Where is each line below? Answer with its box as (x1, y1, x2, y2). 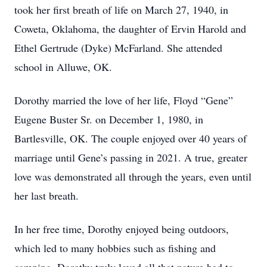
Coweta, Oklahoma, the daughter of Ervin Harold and (14, 21, 246, 36)
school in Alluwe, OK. (14, 60, 112, 74)
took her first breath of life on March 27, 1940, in (14, 2, 228, 17)
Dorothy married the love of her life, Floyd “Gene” (14, 93, 233, 107)
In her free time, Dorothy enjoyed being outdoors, (14, 222, 229, 236)
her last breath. (14, 188, 79, 203)
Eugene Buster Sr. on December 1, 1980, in (14, 112, 203, 126)
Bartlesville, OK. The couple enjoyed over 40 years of (14, 131, 247, 145)
